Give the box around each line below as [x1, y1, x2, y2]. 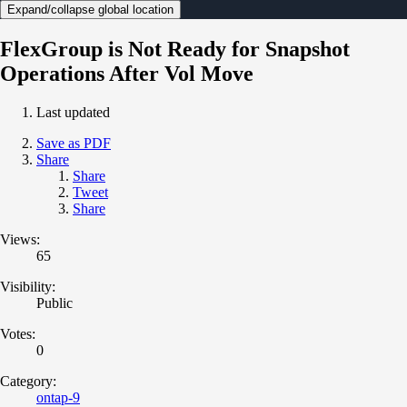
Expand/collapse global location [7, 2, 174, 16]
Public [36, 294, 73, 311]
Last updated [36, 104, 110, 120]
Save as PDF [36, 134, 111, 151]
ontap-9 [36, 389, 80, 405]
